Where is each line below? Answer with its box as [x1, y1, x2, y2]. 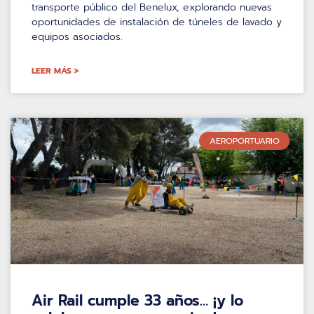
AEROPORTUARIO [209, 134, 280, 147]
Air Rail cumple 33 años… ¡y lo [32, 289, 243, 312]
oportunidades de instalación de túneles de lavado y [32, 14, 282, 29]
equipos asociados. [32, 29, 123, 44]
